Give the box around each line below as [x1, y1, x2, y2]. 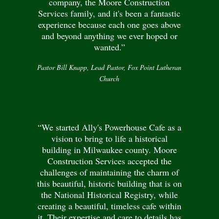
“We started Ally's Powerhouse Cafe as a [37, 121, 181, 133]
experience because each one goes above [38, 19, 181, 31]
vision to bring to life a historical [51, 132, 168, 144]
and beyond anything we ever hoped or [41, 30, 177, 42]
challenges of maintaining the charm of [40, 166, 179, 178]
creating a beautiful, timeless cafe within [37, 199, 181, 212]
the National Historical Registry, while [41, 188, 178, 200]
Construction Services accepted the [47, 154, 172, 167]
